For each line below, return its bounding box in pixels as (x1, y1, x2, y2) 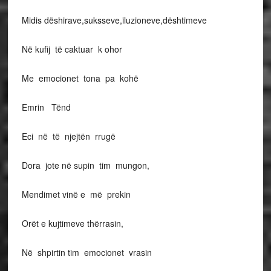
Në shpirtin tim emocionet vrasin (21, 246, 152, 258)
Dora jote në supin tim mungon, (21, 159, 149, 171)
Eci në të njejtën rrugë (21, 130, 116, 142)
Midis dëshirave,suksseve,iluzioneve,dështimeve (21, 14, 207, 26)
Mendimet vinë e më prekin (21, 188, 131, 200)
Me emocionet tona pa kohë (21, 72, 139, 84)
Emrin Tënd (21, 101, 71, 113)
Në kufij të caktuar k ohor (21, 43, 122, 55)
